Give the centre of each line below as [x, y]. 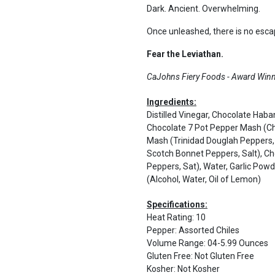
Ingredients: [172, 102]
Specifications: [177, 204]
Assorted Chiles [209, 230]
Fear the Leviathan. [185, 54]
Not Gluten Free [224, 256]
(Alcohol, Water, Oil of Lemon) [204, 179]
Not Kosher [199, 269]
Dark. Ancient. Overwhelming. [203, 9]
